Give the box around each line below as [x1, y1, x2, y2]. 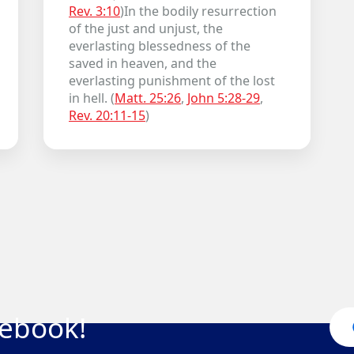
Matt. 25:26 [114, 89, 181, 107]
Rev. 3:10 [68, 2, 120, 20]
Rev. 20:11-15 [68, 107, 145, 124]
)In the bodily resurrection [119, 2, 277, 20]
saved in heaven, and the [68, 55, 217, 72]
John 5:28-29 [186, 89, 260, 107]
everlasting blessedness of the [68, 37, 250, 55]
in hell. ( [68, 89, 115, 107]
